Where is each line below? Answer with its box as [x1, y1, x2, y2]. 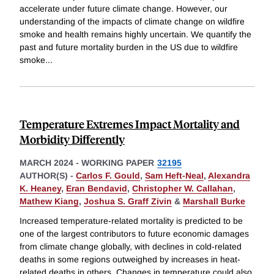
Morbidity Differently [20, 131, 125, 147]
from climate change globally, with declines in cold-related [20, 242, 242, 252]
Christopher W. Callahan [132, 183, 233, 194]
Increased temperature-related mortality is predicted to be [20, 216, 243, 226]
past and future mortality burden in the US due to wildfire [20, 42, 238, 53]
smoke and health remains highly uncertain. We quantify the [20, 29, 251, 40]
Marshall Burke [183, 196, 245, 207]
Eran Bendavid [66, 183, 127, 194]
